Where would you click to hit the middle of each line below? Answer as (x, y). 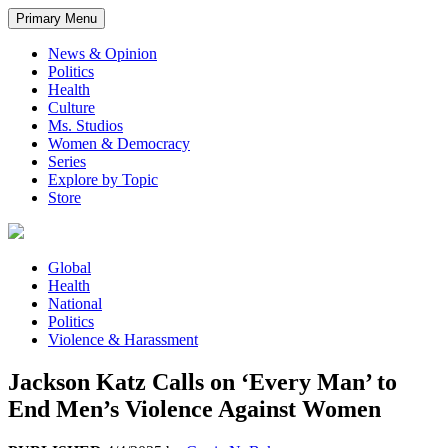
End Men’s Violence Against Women (194, 409)
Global (69, 268)
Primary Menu (56, 19)
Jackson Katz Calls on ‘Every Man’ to (202, 382)
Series (67, 162)
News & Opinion (102, 54)
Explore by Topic (103, 180)
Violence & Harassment (123, 340)
